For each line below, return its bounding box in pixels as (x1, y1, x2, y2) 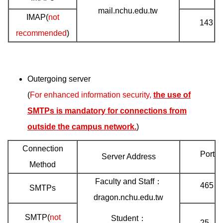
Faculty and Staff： (95, 177, 162, 186)
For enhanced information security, (30, 91, 153, 99)
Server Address (101, 152, 156, 161)
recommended (16, 29, 67, 37)
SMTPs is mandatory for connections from (27, 107, 187, 115)
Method (29, 160, 56, 169)
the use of (153, 91, 191, 99)
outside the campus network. (27, 122, 136, 131)
